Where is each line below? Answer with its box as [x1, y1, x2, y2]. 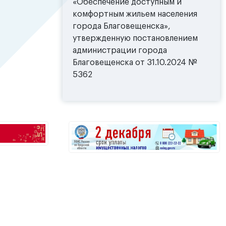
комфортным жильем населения [73, 10, 197, 19]
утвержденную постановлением [73, 34, 198, 43]
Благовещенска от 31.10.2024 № [73, 59, 197, 67]
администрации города [73, 46, 167, 55]
